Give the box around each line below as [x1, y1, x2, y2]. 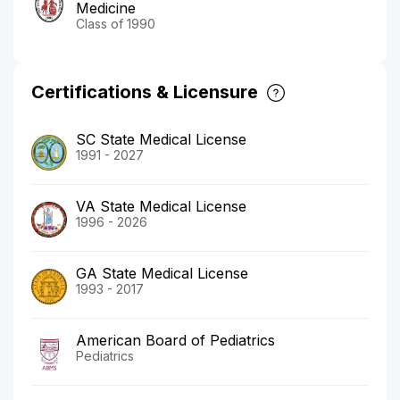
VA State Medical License [76, 196, 246, 215]
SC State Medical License [76, 129, 246, 148]
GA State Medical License [76, 263, 248, 282]
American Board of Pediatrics [76, 330, 275, 349]
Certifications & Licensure [31, 80, 258, 103]
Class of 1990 [76, 15, 155, 31]
